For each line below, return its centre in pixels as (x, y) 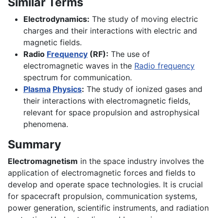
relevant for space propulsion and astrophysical (111, 113)
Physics (67, 89)
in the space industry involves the (141, 161)
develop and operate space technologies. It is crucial (105, 185)
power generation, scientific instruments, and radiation (108, 208)
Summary (35, 145)
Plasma (37, 89)
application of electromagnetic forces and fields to (102, 173)
